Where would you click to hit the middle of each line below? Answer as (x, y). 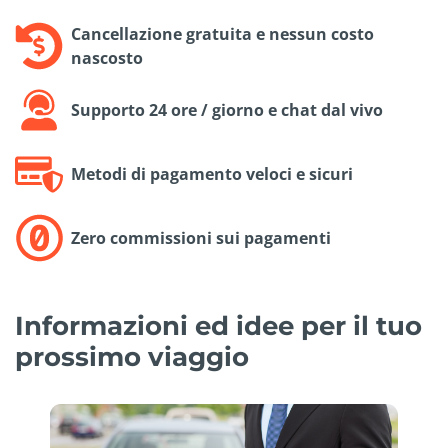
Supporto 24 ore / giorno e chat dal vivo (227, 110)
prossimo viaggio (132, 357)
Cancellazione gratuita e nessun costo (222, 34)
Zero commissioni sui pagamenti (201, 238)
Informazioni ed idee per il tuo (218, 326)
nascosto (107, 58)
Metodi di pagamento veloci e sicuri (212, 174)
